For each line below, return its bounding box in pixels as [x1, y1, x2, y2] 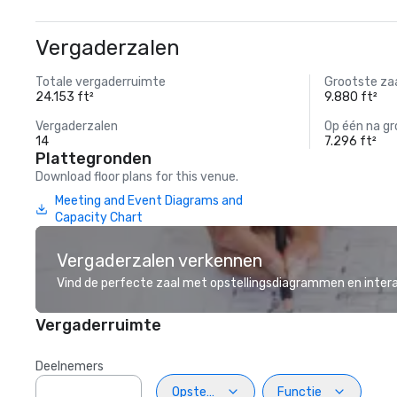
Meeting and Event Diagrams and [54, 193, 243, 208]
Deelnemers [35, 359, 104, 374]
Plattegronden [35, 149, 152, 168]
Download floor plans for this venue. [35, 169, 238, 184]
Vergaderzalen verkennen [57, 250, 262, 271]
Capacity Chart [54, 210, 143, 225]
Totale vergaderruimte [35, 74, 166, 90]
